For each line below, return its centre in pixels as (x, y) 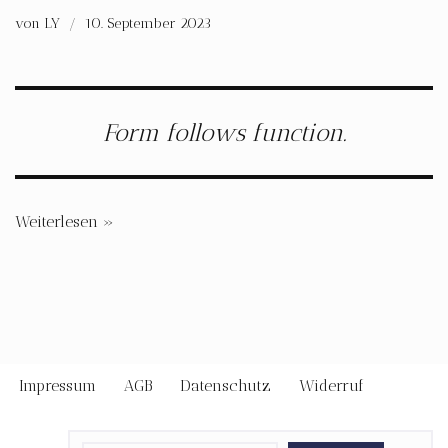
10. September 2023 (148, 23)
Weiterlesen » (64, 221)
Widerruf (331, 385)
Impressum (57, 385)
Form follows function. (224, 132)
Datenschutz (225, 385)
